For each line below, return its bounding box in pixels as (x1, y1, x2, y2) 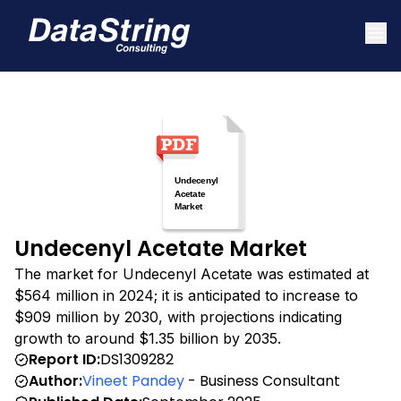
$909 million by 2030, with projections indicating (14, 307, 342, 326)
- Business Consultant (184, 370, 340, 391)
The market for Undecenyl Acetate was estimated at (14, 264, 369, 283)
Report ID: (29, 348, 100, 370)
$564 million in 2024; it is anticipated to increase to (14, 286, 358, 304)
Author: (29, 370, 82, 391)
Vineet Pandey (82, 370, 184, 391)
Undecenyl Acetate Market (14, 233, 307, 263)
